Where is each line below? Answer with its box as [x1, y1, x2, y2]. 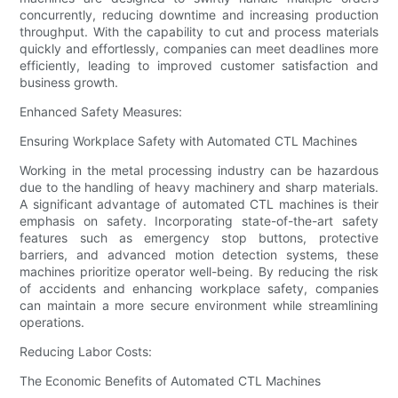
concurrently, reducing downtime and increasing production [20, 7, 378, 23]
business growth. [20, 75, 119, 91]
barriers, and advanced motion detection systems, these [20, 247, 378, 263]
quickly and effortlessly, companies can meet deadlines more [20, 41, 378, 57]
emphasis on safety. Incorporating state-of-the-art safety [20, 213, 378, 229]
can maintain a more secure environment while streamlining [20, 298, 378, 314]
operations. [20, 314, 85, 330]
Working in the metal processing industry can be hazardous [20, 163, 378, 179]
